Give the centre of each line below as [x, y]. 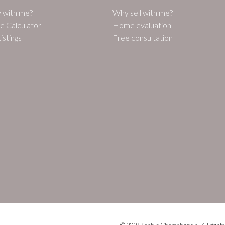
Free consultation [142, 37]
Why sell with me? [142, 12]
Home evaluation [142, 25]
